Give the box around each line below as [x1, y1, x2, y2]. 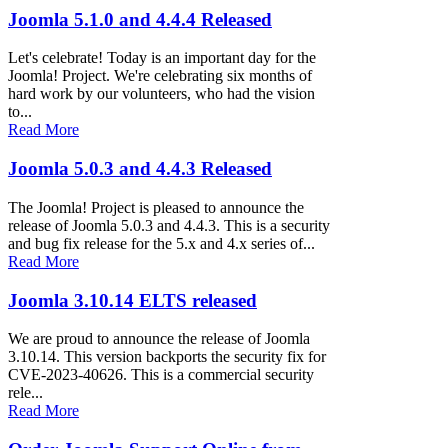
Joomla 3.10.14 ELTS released [8, 289, 257, 311]
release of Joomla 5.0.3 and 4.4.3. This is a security [8, 216, 330, 234]
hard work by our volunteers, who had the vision [8, 85, 315, 103]
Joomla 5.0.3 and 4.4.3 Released [8, 158, 272, 180]
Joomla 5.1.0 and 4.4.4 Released [8, 8, 272, 30]
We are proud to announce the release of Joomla [8, 330, 310, 348]
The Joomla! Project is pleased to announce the [8, 198, 304, 216]
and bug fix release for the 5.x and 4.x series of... [8, 234, 315, 252]
